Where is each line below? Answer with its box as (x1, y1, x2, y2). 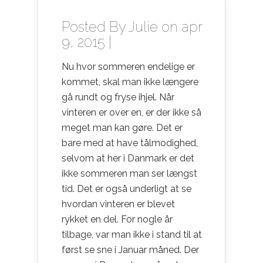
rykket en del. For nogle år (62, 213, 173, 225)
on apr (158, 18, 202, 35)
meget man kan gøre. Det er (62, 122, 183, 133)
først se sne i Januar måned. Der (62, 244, 199, 255)
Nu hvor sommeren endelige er (62, 60, 195, 72)
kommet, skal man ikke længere (62, 76, 198, 87)
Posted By (62, 18, 129, 35)
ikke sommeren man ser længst (62, 167, 197, 179)
